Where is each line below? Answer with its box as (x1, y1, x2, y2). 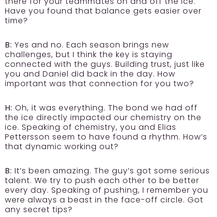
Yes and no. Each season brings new (12, 39, 169, 50)
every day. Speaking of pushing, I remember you (5, 184, 208, 196)
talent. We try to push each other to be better (5, 174, 199, 186)
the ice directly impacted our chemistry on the (5, 111, 201, 123)
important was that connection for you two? (5, 77, 194, 89)
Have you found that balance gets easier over (5, 5, 201, 16)
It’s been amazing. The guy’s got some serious (12, 165, 210, 176)
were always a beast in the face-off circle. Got (5, 194, 203, 205)
